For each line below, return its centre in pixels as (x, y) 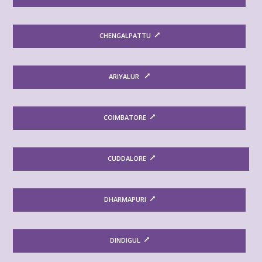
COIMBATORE (125, 117)
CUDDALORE (127, 158)
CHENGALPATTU (125, 35)
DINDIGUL (125, 240)
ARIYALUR (125, 76)
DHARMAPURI (125, 199)
